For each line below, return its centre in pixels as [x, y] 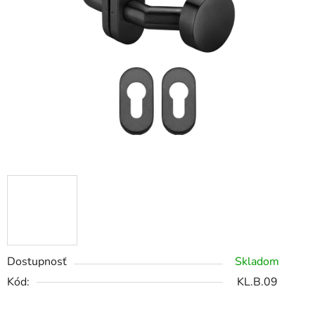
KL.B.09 [257, 282]
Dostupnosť [37, 262]
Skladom [257, 262]
